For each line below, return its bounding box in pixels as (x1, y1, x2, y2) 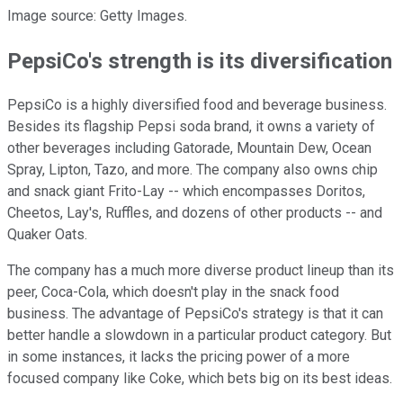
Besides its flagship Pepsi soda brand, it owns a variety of (7, 118, 375, 136)
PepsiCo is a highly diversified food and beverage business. (7, 96, 387, 114)
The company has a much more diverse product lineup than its (7, 262, 394, 280)
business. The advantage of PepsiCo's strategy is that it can (7, 305, 383, 323)
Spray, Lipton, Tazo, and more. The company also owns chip (7, 161, 378, 179)
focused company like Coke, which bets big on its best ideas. (7, 370, 392, 388)
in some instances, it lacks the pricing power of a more (7, 348, 350, 366)
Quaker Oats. (7, 226, 87, 244)
